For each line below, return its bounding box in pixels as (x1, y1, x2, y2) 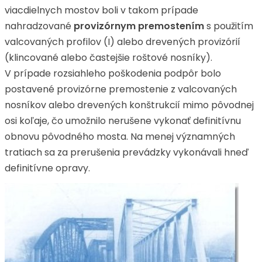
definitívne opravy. (5, 161, 90, 175)
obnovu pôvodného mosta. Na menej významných (5, 130, 235, 143)
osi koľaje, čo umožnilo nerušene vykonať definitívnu (5, 114, 241, 127)
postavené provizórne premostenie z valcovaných (5, 82, 237, 96)
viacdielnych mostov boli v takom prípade (5, 4, 198, 17)
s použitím (204, 19, 253, 33)
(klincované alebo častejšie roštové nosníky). (5, 51, 212, 64)
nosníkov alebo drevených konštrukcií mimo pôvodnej (5, 98, 254, 112)
